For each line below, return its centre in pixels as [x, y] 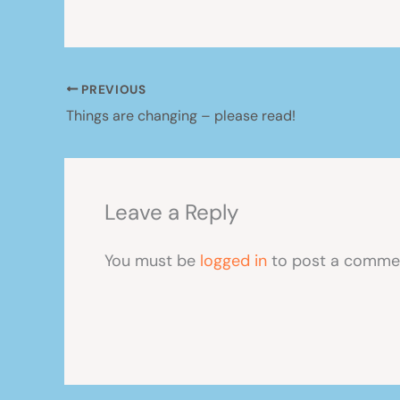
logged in [233, 260]
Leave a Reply [171, 212]
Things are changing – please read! [181, 115]
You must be [152, 260]
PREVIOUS [112, 89]
